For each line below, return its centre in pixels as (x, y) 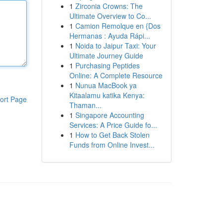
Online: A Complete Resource (116, 75)
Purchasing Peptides (107, 65)
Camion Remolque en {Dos (118, 26)
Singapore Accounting (110, 115)
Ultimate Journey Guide (106, 55)
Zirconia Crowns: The (109, 6)
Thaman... (85, 105)
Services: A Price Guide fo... (113, 125)
